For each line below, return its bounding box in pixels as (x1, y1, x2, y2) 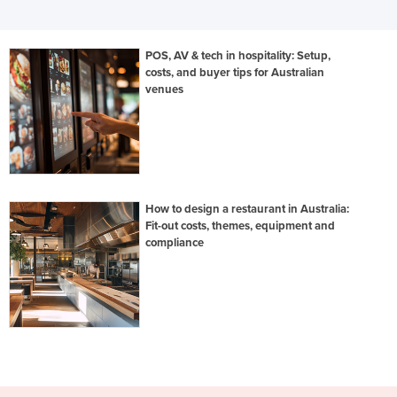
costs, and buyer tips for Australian (145, 65, 325, 80)
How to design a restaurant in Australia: (145, 202, 350, 217)
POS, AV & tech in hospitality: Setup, (145, 48, 331, 63)
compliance (145, 236, 205, 251)
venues (145, 82, 184, 97)
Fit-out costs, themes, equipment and (145, 219, 336, 234)
